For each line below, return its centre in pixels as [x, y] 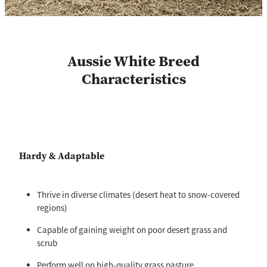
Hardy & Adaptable [62, 156]
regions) [52, 208]
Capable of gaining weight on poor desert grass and [132, 230]
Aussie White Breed [133, 61]
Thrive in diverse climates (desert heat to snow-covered [138, 195]
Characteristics [133, 79]
